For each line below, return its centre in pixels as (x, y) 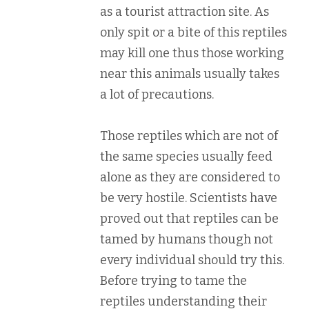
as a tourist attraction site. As (185, 11)
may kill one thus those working (192, 53)
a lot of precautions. (157, 94)
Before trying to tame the (173, 280)
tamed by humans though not (187, 239)
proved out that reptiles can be (189, 218)
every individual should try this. (192, 260)
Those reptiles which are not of (189, 136)
